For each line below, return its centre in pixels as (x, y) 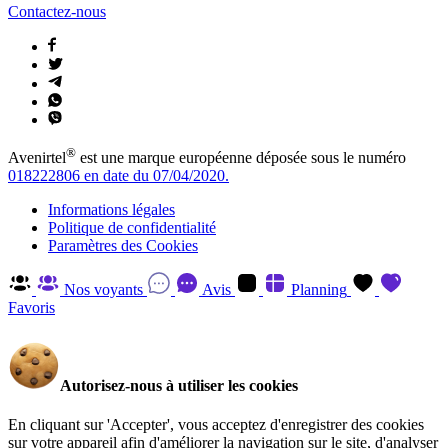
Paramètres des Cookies (123, 246)
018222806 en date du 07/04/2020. (118, 176)
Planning (319, 290)
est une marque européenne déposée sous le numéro (241, 158)
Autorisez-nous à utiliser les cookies (179, 385)
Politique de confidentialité (132, 228)
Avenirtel (37, 158)
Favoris (31, 308)
